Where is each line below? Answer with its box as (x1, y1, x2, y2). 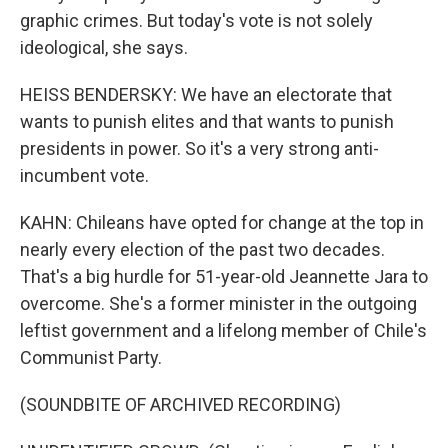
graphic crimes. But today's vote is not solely (20, 10, 373, 31)
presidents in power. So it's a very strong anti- (20, 138, 379, 159)
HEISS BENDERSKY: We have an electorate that (20, 84, 392, 105)
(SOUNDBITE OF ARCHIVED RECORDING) (20, 394, 341, 415)
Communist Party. (20, 347, 162, 368)
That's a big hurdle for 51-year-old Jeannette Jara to (20, 266, 428, 287)
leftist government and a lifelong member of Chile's (20, 320, 427, 341)
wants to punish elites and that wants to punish (20, 111, 394, 132)
